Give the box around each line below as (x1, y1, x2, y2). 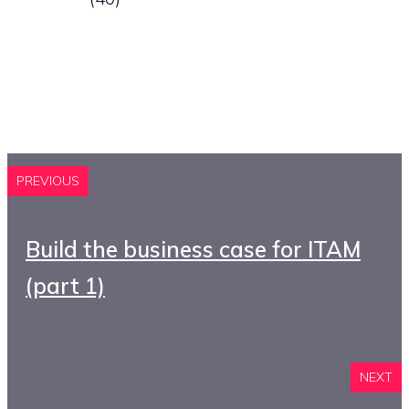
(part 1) (26, 272, 105, 299)
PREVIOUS (16, 173, 79, 189)
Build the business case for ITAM (26, 236, 361, 263)
